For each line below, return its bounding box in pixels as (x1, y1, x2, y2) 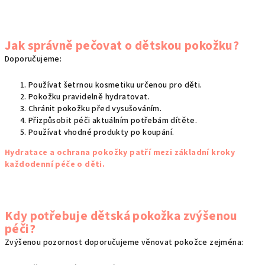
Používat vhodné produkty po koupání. (28, 127, 174, 139)
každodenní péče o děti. (5, 159, 105, 171)
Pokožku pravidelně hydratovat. (28, 91, 150, 104)
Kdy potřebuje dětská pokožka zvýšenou (5, 207, 238, 226)
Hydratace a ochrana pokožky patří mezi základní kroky (5, 147, 235, 159)
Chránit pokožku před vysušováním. (28, 103, 162, 115)
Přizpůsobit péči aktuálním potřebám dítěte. (28, 115, 198, 127)
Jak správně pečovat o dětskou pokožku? (5, 37, 240, 56)
